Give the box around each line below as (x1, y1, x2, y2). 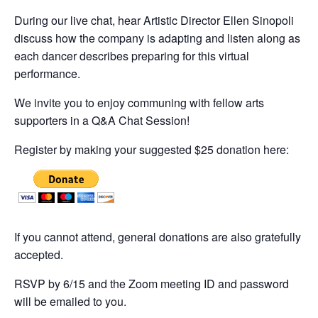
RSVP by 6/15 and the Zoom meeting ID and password (14, 275, 289, 292)
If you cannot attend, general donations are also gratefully (14, 229, 301, 246)
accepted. (14, 246, 63, 263)
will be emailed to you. (14, 293, 126, 310)
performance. (14, 65, 80, 82)
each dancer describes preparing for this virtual (14, 48, 249, 65)
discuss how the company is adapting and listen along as (14, 30, 300, 47)
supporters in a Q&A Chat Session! (14, 112, 190, 129)
